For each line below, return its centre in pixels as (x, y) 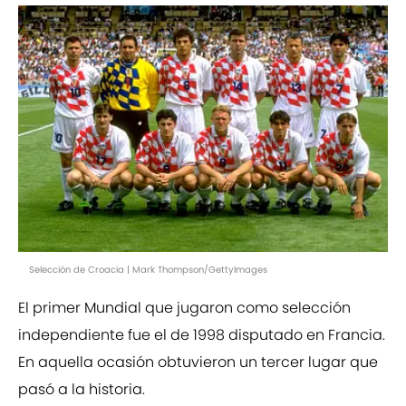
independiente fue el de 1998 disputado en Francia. (202, 335)
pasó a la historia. (82, 390)
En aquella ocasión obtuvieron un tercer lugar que (198, 362)
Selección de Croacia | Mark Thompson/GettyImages (148, 270)
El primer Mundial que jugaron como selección (184, 308)
